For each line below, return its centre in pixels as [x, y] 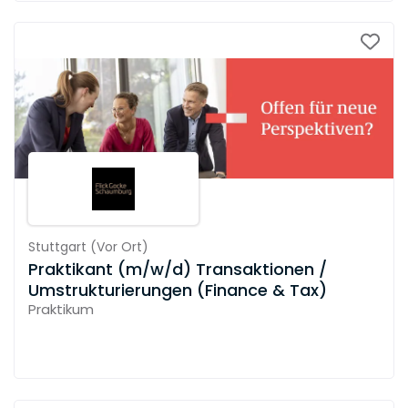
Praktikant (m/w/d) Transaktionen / [178, 270]
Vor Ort [119, 247]
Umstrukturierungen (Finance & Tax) [178, 291]
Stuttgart [57, 247]
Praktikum [61, 310]
